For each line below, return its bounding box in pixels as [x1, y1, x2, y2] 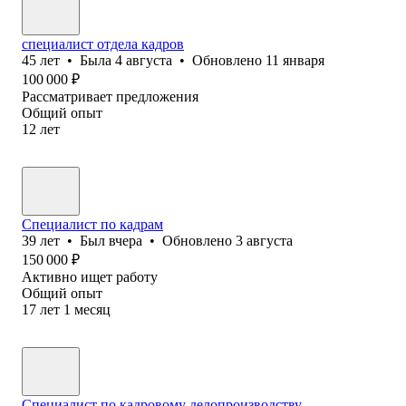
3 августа [236, 232, 293, 248]
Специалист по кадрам [22, 216, 163, 232]
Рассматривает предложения [22, 88, 198, 104]
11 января [266, 52, 324, 68]
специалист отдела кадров [22, 35, 184, 52]
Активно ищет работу [22, 268, 158, 285]
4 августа [115, 52, 172, 68]
